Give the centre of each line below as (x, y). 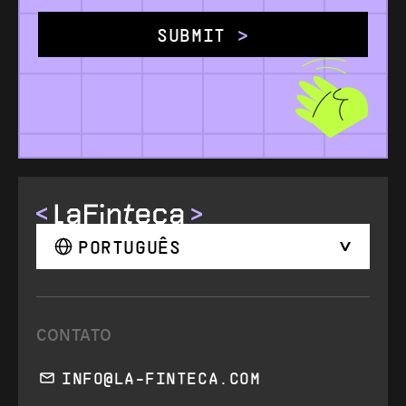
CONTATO (74, 335)
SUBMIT (191, 35)
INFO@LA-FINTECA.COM (161, 378)
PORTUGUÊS (130, 247)
